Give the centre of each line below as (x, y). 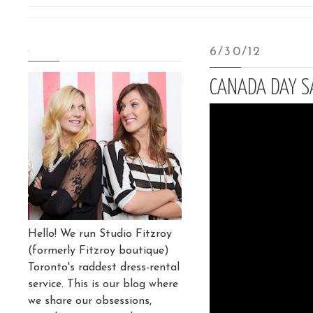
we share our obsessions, (90, 301)
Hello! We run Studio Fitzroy (100, 234)
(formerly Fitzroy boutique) (99, 250)
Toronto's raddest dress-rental (104, 267)
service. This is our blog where (103, 284)
